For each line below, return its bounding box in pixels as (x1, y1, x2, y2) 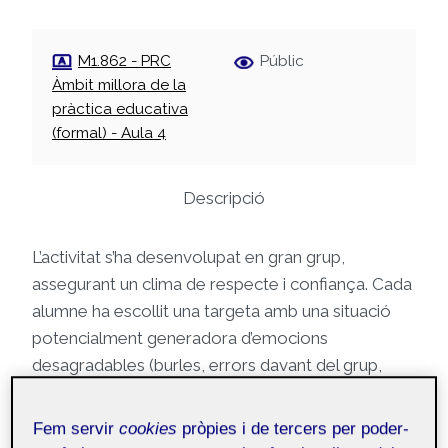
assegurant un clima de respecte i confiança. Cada (32, 274, 412, 295)
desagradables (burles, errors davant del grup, (32, 355, 382, 376)
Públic (260, 52, 304, 71)
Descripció (183, 188, 265, 209)
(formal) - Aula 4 (52, 124, 166, 143)
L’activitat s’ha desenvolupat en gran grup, (32, 247, 345, 268)
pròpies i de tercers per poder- (177, 419, 410, 439)
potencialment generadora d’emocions (32, 328, 328, 349)
